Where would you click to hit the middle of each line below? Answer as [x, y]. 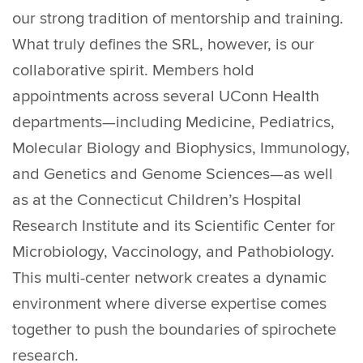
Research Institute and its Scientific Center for [174, 226]
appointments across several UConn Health [166, 97]
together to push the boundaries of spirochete [174, 330]
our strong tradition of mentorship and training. [178, 19]
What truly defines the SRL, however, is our [163, 45]
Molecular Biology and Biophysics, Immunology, [181, 149]
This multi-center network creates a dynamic [169, 278]
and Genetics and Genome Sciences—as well [173, 175]
